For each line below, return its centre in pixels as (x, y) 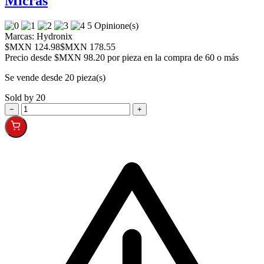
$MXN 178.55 (88, 47)
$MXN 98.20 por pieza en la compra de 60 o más (146, 57)
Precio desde (29, 57)
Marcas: (19, 36)
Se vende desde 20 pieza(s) (55, 77)
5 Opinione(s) (114, 25)
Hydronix (53, 36)
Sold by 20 (25, 97)
